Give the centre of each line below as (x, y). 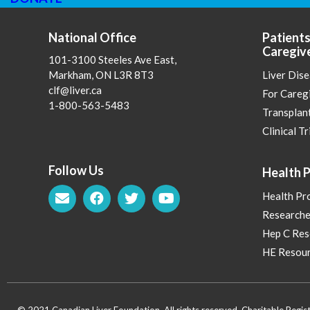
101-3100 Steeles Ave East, (112, 60)
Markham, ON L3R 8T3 (101, 75)
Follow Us (76, 171)
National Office (92, 38)
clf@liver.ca (75, 90)
